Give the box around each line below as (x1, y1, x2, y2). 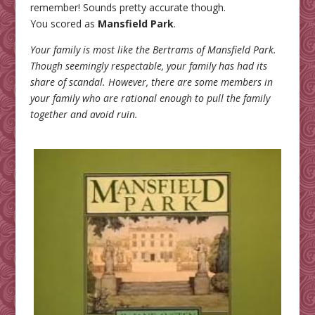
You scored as (30, 17, 98, 31)
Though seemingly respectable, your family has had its (30, 59, 267, 73)
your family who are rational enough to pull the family (30, 91, 270, 105)
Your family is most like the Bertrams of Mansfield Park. (30, 43, 276, 57)
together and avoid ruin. (30, 108, 138, 122)
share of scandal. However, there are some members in (30, 75, 273, 89)
